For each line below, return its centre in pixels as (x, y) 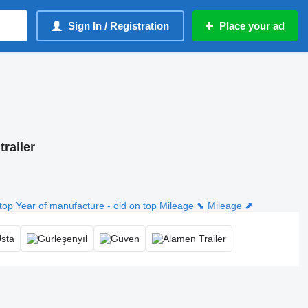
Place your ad (252, 26)
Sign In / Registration (119, 26)
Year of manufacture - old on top (86, 205)
